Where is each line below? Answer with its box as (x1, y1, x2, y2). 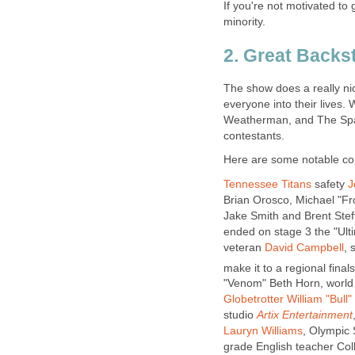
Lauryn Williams (223, 325, 303, 338)
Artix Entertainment (257, 309, 353, 322)
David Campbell (265, 241, 344, 254)
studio (223, 309, 257, 322)
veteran (223, 241, 265, 254)
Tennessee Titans (223, 177, 311, 190)
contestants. (223, 129, 284, 142)
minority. (223, 15, 265, 28)
